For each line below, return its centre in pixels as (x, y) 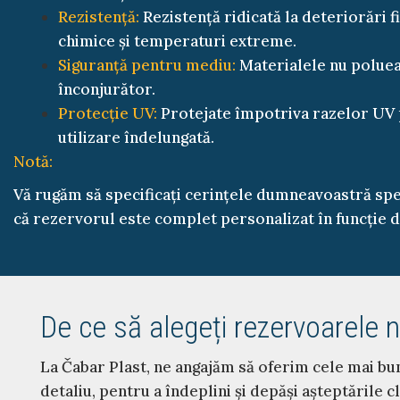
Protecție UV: (108, 113)
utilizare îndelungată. (136, 137)
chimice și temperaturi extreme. (177, 41)
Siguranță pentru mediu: (147, 65)
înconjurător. (107, 89)
